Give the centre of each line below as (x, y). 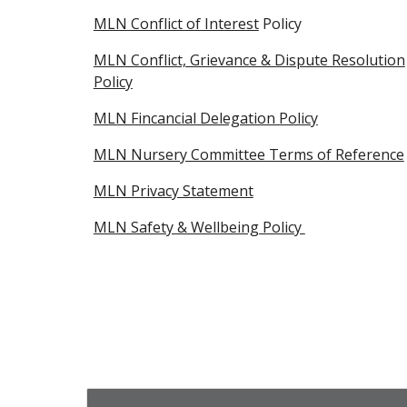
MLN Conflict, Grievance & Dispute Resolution (249, 60)
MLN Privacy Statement (173, 191)
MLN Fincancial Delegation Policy (205, 118)
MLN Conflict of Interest (176, 24)
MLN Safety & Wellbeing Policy (199, 227)
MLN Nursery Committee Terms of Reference (248, 154)
